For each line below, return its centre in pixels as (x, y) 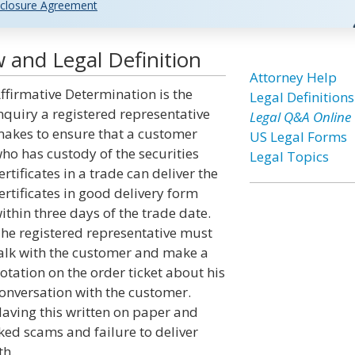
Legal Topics (289, 157)
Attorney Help (293, 77)
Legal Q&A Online (300, 117)
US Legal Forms (298, 137)
